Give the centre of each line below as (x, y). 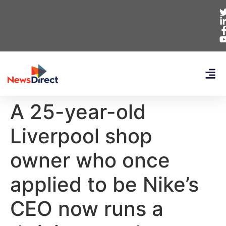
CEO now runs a (87, 209)
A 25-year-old (78, 112)
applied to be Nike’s (104, 184)
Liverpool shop (81, 136)
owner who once (90, 160)
